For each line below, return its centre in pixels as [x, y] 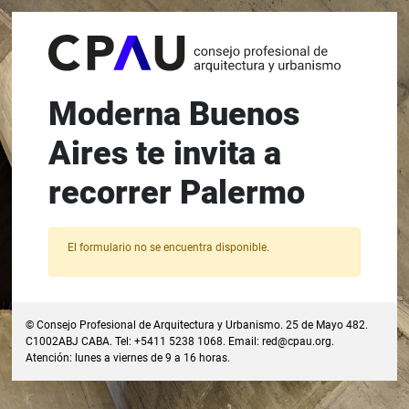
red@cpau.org [297, 341]
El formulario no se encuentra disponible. [168, 247]
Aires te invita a [164, 154]
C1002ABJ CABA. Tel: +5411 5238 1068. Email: [144, 341]
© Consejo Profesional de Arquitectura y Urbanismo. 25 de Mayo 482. [197, 325]
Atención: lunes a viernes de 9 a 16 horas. [128, 357]
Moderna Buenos [173, 115]
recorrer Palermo [176, 193]
